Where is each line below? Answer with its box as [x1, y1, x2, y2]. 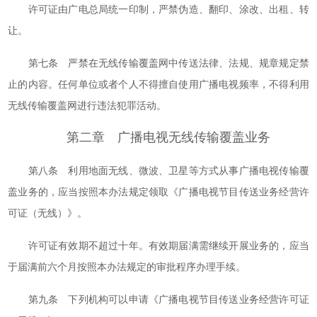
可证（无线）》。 [8, 208, 88, 219]
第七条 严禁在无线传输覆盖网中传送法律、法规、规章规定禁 [8, 58, 309, 69]
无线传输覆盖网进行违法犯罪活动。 [8, 100, 167, 111]
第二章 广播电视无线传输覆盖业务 [67, 130, 270, 144]
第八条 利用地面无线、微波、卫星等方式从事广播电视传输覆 [8, 166, 309, 176]
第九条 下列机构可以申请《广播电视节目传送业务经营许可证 [8, 294, 309, 305]
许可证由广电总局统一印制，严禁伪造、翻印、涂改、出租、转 [8, 4, 309, 15]
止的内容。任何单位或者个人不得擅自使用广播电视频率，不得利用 [8, 79, 309, 90]
